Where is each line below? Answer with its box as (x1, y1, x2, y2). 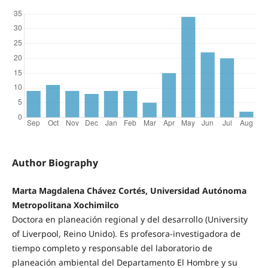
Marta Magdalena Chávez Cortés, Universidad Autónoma (11, 184, 246, 196)
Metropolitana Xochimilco (11, 199, 119, 211)
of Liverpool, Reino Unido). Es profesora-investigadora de (11, 227, 240, 239)
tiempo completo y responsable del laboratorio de (11, 242, 212, 254)
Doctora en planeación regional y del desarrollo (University (11, 213, 248, 225)
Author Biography (11, 156, 98, 169)
